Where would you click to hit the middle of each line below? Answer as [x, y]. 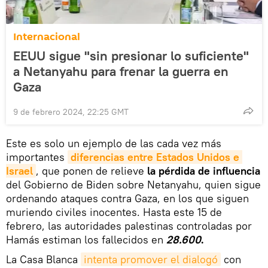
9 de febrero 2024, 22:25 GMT [71, 112]
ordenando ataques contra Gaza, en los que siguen [127, 198]
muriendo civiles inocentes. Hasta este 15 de [114, 212]
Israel [19, 170]
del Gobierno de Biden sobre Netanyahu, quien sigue [133, 184]
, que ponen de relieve [92, 170]
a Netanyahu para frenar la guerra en [121, 71]
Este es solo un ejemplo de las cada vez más [114, 143]
